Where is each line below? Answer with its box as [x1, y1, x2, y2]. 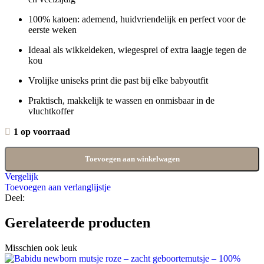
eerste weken [28, 25, 77, 35]
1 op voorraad [13, 127, 70, 137]
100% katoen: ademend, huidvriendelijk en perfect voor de [28, 14, 246, 25]
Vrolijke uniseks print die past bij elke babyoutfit [28, 75, 208, 86]
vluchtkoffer [28, 106, 74, 117]
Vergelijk [5, 171, 38, 182]
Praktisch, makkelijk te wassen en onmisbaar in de [28, 95, 214, 106]
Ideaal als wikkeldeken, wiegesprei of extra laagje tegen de [28, 45, 246, 55]
